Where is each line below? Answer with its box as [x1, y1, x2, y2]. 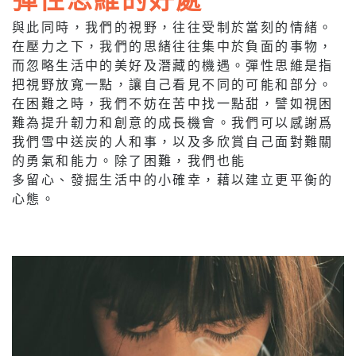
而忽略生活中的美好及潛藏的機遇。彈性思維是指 [12, 57, 334, 73]
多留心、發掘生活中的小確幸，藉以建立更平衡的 [12, 172, 334, 188]
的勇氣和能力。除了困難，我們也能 [12, 153, 246, 168]
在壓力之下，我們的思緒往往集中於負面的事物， [12, 38, 334, 54]
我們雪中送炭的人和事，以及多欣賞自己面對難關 [12, 133, 334, 149]
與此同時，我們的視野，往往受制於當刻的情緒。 [12, 19, 334, 35]
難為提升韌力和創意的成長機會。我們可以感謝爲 [12, 114, 334, 130]
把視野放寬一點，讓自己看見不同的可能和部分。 [12, 76, 334, 92]
